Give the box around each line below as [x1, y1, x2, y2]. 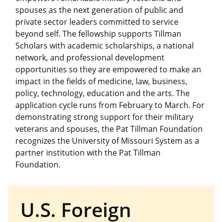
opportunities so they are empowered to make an [15, 64, 201, 75]
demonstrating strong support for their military [15, 111, 193, 123]
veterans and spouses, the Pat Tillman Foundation [15, 123, 203, 135]
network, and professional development [15, 52, 165, 63]
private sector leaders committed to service [15, 16, 178, 28]
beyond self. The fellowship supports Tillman [15, 28, 181, 40]
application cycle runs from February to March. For [15, 100, 205, 111]
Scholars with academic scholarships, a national [15, 40, 194, 52]
